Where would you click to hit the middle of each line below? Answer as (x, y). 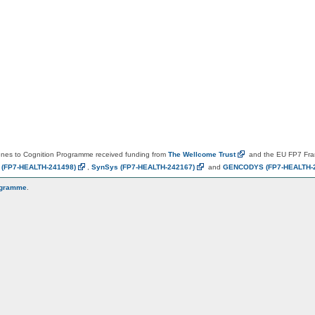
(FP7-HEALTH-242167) (157, 167)
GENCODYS (244, 167)
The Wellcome (193, 155)
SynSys (105, 167)
